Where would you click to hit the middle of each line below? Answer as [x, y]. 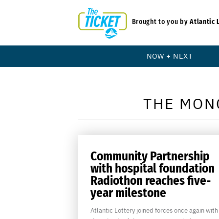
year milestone [128, 193]
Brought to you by [161, 22]
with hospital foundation [152, 169]
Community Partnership [150, 156]
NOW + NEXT [170, 56]
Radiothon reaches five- [150, 181]
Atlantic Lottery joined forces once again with [154, 210]
